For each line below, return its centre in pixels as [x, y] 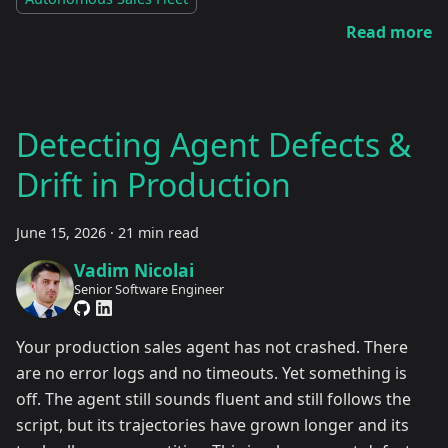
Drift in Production [153, 185]
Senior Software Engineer [148, 289]
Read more [389, 32]
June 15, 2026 [61, 233]
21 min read [158, 233]
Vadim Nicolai [133, 269]
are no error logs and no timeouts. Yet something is [211, 372]
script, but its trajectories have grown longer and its [212, 424]
